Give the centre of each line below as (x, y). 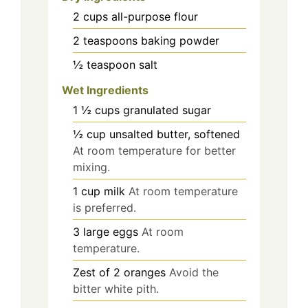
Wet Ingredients (105, 90)
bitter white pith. (116, 288)
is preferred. (104, 207)
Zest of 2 (97, 272)
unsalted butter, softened (175, 134)
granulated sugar (167, 110)
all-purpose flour (155, 16)
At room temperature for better (154, 150)
